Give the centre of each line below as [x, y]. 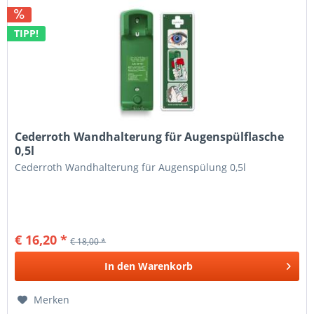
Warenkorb [166, 266]
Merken [52, 299]
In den [120, 266]
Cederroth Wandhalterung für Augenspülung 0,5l [131, 167]
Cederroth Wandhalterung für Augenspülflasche [150, 136]
